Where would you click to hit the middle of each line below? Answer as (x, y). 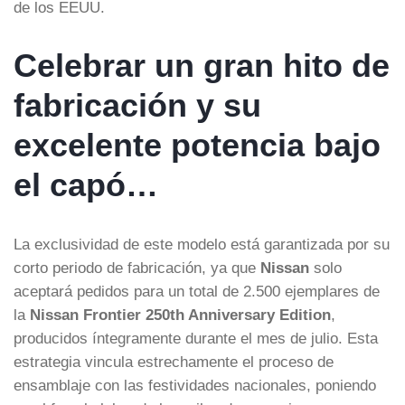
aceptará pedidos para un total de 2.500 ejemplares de (197, 291)
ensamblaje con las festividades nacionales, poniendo (195, 385)
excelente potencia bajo (197, 145)
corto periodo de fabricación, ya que (137, 267)
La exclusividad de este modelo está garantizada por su (202, 244)
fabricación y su (137, 105)
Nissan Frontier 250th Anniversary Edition (180, 314)
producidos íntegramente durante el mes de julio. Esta (196, 338)
